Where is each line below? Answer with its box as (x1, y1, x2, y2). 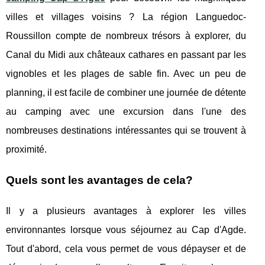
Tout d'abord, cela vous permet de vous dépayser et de (6, 243, 246, 254)
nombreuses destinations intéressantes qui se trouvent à (6, 125, 246, 135)
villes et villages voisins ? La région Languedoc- (6, 11, 246, 22)
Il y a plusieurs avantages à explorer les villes (6, 205, 246, 216)
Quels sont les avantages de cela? (6, 173, 193, 186)
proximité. (6, 144, 47, 154)
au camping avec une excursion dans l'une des (6, 106, 246, 117)
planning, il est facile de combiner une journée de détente (6, 87, 246, 98)
